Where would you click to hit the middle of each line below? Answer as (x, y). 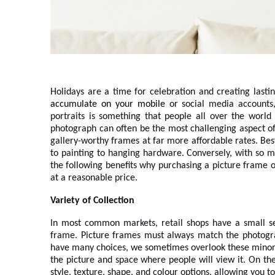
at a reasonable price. (94, 178)
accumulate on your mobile (108, 104)
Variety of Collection (92, 200)
